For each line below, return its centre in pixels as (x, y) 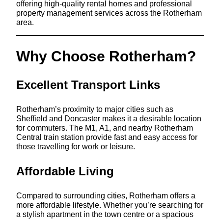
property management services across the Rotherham (109, 13)
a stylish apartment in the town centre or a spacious (105, 214)
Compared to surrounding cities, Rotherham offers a (106, 196)
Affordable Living (65, 171)
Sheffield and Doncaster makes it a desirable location (109, 119)
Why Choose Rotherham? (106, 56)
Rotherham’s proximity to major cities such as (95, 109)
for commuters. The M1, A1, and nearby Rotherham (104, 128)
